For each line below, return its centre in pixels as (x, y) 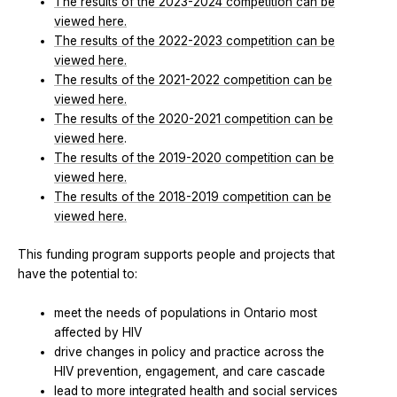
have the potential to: (78, 273)
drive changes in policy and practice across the (190, 351)
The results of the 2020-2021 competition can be (194, 119)
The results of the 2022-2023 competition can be (195, 41)
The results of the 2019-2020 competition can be (195, 158)
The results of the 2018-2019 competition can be (193, 197)
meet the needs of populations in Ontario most (186, 312)
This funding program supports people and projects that (176, 254)
